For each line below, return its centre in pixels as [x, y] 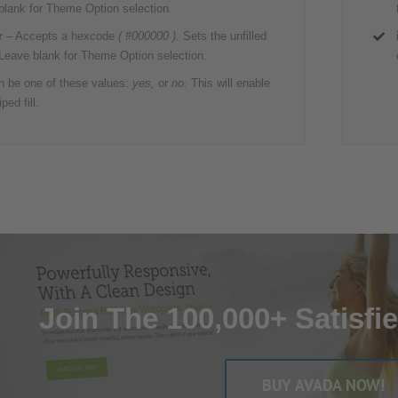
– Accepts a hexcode [61, 36]
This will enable [231, 84]
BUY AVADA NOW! [323, 386]
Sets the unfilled [223, 36]
